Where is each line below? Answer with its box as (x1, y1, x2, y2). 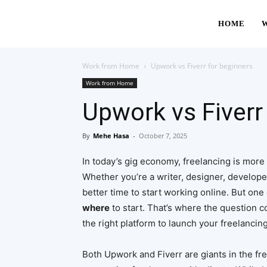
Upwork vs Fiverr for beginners (151, 61, 253, 71)
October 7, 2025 (139, 131, 187, 140)
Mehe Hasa (93, 131, 129, 140)
